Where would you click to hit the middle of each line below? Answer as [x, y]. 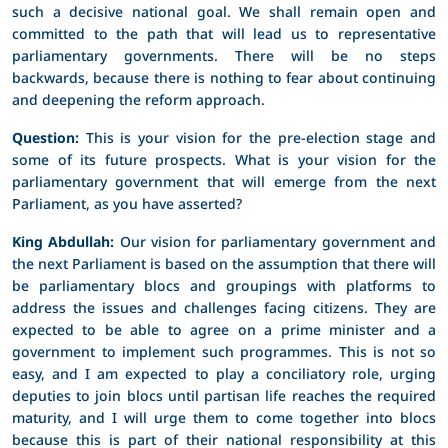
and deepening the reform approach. [138, 99]
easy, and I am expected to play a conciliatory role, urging [224, 373]
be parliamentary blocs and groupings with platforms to [224, 285]
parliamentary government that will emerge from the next [224, 181]
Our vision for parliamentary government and [275, 241]
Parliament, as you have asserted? [127, 203]
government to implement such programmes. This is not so [224, 351]
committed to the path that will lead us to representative [224, 33]
